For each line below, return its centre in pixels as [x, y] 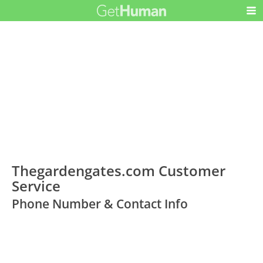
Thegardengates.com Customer [119, 170]
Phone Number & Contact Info [100, 203]
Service [36, 186]
